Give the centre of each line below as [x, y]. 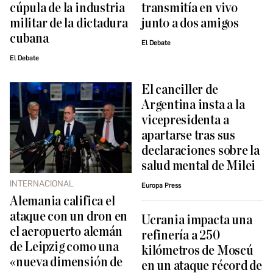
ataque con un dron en [69, 217]
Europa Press [161, 186]
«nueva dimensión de [66, 263]
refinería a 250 [181, 236]
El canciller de [180, 90]
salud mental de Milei [199, 166]
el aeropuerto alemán [66, 232]
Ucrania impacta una [197, 221]
